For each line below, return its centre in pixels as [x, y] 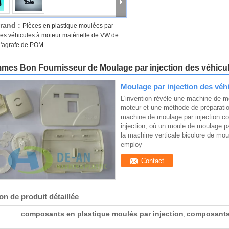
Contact [153, 161]
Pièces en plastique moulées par [68, 26]
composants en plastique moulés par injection [102, 214]
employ [131, 144]
